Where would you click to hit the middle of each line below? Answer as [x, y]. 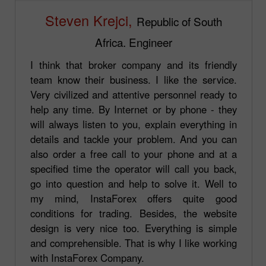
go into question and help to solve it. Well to [134, 183]
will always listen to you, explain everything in [134, 124]
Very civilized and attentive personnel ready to [134, 94]
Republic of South [179, 21]
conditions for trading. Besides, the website [134, 213]
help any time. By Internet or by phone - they [134, 109]
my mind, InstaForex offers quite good [134, 198]
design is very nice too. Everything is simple [134, 228]
